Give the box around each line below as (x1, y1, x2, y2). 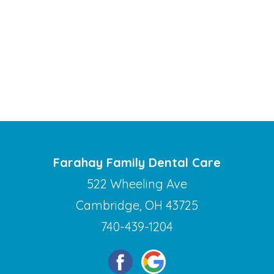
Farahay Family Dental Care (53, 155, 221, 171)
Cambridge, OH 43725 (76, 198, 198, 213)
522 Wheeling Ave (87, 176, 187, 192)
